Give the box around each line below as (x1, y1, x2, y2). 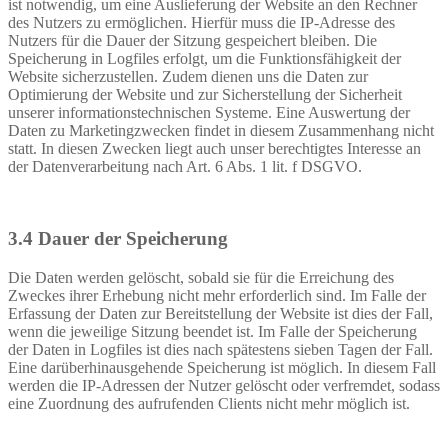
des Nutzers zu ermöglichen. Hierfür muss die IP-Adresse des (8, 13, 395, 31)
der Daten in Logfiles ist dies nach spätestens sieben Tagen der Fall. (8, 341, 433, 359)
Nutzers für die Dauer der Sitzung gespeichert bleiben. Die (8, 31, 377, 49)
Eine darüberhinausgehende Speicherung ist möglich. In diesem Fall (8, 359, 436, 377)
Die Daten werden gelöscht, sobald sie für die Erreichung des (8, 269, 394, 287)
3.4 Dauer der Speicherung (8, 228, 228, 250)
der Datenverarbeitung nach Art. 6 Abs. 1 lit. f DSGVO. (8, 157, 362, 175)
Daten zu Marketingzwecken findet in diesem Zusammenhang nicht (8, 121, 434, 139)
